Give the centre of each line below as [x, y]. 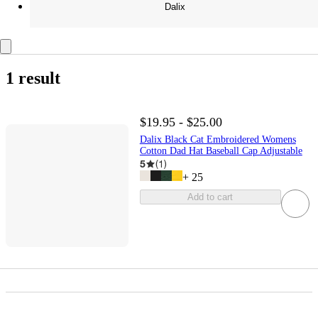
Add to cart [210, 197]
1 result [33, 78]
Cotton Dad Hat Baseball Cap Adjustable [221, 151]
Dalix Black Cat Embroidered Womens [218, 140]
